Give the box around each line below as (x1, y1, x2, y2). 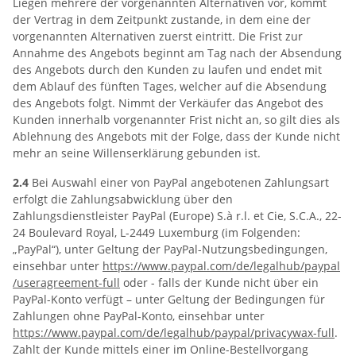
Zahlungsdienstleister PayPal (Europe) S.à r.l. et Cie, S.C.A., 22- (13, 208, 342, 223)
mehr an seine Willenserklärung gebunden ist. (13, 145, 261, 161)
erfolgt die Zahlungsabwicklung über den (13, 192, 233, 207)
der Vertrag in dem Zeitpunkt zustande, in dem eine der (13, 12, 311, 27)
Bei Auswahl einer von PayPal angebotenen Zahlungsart (29, 175, 329, 190)
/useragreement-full (13, 275, 120, 290)
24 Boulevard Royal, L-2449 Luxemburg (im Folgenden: (13, 225, 300, 240)
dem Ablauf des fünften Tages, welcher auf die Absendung (13, 79, 327, 94)
